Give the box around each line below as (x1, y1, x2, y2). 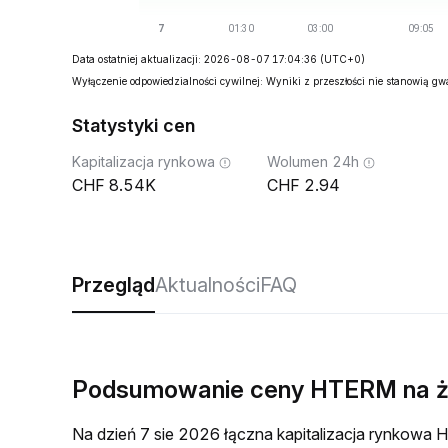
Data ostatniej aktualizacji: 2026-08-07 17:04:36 (72, 53, 317, 65)
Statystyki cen (72, 115, 195, 136)
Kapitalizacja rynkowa (72, 153, 215, 170)
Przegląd (72, 273, 155, 297)
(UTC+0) (320, 53, 365, 65)
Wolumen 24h (267, 153, 359, 170)
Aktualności (155, 273, 260, 297)
